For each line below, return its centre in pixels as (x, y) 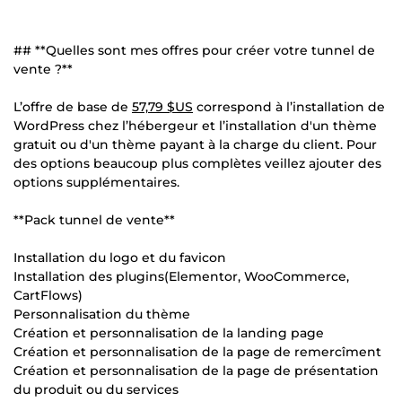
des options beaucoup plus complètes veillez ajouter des (197, 163)
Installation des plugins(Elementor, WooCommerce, (181, 276)
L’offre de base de (73, 106)
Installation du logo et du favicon (120, 257)
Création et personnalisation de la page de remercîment (197, 351)
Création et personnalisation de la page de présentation (196, 370)
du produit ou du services (96, 389)
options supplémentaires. (96, 182)
